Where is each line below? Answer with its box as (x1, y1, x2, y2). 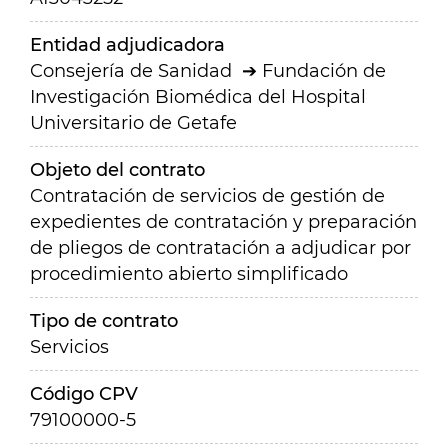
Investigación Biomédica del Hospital (30, 86, 366, 108)
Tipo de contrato (30, 310, 178, 332)
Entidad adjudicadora (30, 34, 225, 56)
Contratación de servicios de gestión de (30, 185, 385, 207)
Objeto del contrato (30, 159, 205, 181)
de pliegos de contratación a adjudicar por (30, 237, 411, 259)
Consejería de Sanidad (30, 60, 232, 82)
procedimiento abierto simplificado (30, 263, 348, 285)
